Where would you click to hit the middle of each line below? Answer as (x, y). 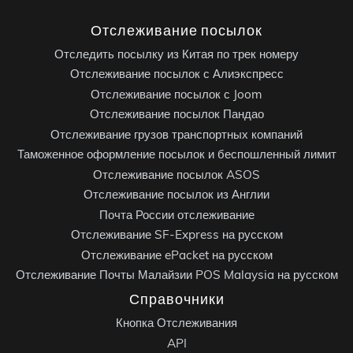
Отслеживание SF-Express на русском (176, 234)
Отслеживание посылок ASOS (176, 174)
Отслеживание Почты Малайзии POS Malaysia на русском (176, 275)
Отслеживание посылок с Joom (176, 94)
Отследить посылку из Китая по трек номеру (176, 54)
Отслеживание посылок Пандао (176, 114)
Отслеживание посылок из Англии (176, 194)
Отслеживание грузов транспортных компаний (176, 134)
